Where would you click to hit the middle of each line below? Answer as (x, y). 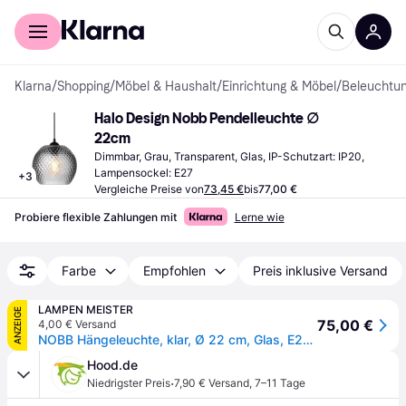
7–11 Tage (280, 383)
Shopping (83, 87)
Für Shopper (49, 13)
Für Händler (118, 13)
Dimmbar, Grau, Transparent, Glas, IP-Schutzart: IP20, (229, 156)
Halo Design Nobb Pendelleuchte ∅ (207, 118)
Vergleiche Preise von (149, 189)
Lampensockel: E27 (144, 173)
